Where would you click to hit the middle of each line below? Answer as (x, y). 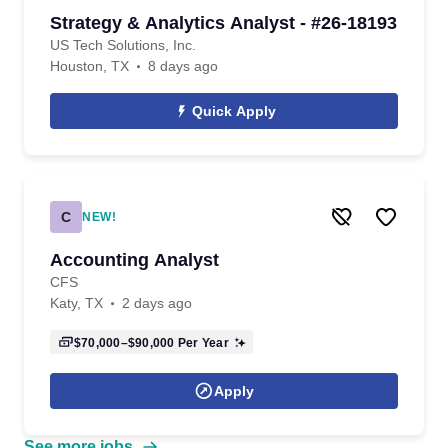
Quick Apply (234, 111)
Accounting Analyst (134, 260)
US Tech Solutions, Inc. (123, 45)
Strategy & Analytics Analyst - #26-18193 (223, 23)
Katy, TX (76, 303)
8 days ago (183, 66)
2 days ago (157, 303)
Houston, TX (89, 66)
